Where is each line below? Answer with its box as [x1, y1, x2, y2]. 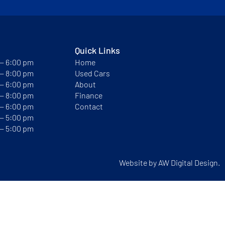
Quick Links [75, 45, 120, 56]
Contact [75, 101, 103, 111]
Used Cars [75, 68, 110, 78]
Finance [75, 90, 102, 100]
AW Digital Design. [158, 158, 220, 168]
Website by [119, 158, 158, 168]
